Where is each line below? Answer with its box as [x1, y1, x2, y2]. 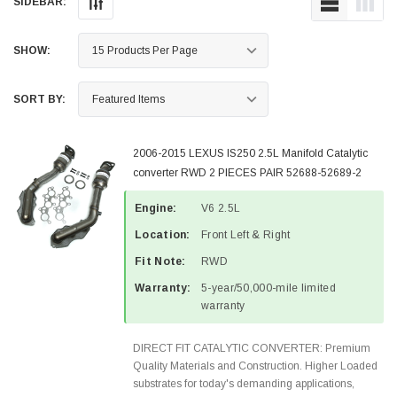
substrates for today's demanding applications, [133, 378, 354, 390]
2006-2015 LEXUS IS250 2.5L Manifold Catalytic [133, 147, 368, 160]
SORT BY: [13, 93, 66, 105]
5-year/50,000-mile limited [201, 282, 336, 294]
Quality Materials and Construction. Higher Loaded [133, 360, 378, 372]
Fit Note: [135, 255, 186, 268]
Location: [135, 229, 191, 241]
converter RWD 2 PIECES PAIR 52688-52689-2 [133, 167, 362, 179]
